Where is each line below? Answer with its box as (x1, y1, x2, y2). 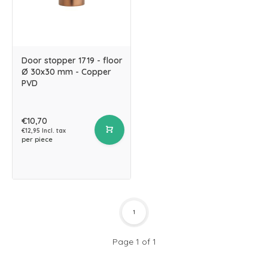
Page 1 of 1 (112, 236, 156, 247)
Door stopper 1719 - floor (22, 55, 123, 66)
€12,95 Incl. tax (22, 127, 66, 135)
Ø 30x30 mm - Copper (22, 66, 111, 77)
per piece (22, 135, 53, 144)
